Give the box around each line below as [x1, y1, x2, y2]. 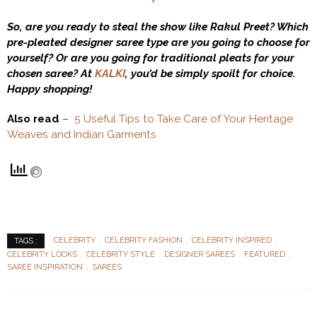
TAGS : [14, 236, 38, 246]
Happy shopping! [7, 82, 92, 96]
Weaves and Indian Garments [7, 127, 156, 141]
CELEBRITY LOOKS [7, 249, 77, 259]
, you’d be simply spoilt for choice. [125, 67, 295, 80]
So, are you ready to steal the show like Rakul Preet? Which [7, 20, 309, 33]
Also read [7, 112, 62, 125]
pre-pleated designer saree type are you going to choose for [7, 35, 310, 49]
